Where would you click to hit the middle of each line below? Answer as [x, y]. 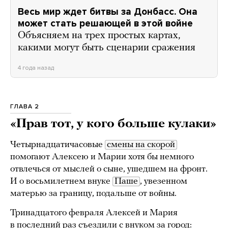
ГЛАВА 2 [25, 107]
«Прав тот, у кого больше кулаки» [113, 124]
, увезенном [164, 182]
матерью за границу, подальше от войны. [93, 194]
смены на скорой [141, 145]
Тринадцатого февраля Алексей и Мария [94, 213]
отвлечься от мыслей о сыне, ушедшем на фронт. [109, 169]
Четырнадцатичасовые [58, 145]
